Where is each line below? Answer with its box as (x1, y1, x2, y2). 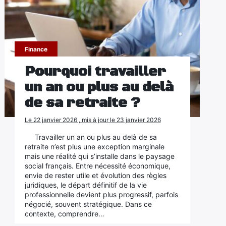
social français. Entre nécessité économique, (24, 161, 171, 170)
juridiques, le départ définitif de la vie (24, 181, 147, 189)
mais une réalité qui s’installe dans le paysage (24, 152, 175, 160)
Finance (24, 45, 47, 53)
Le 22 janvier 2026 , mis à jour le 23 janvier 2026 (24, 116, 161, 124)
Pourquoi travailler (24, 63, 166, 80)
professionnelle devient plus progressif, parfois (24, 190, 178, 199)
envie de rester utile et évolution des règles (24, 171, 166, 180)
